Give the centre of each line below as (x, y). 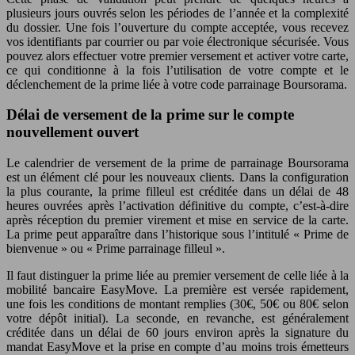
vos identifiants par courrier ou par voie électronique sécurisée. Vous (177, 41)
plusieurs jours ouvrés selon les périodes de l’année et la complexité (177, 13)
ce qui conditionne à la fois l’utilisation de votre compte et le (177, 70)
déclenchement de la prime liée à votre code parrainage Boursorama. (177, 84)
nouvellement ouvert (73, 132)
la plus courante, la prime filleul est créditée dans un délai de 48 (177, 191)
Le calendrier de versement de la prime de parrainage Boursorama (177, 163)
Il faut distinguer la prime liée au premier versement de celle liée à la (177, 275)
